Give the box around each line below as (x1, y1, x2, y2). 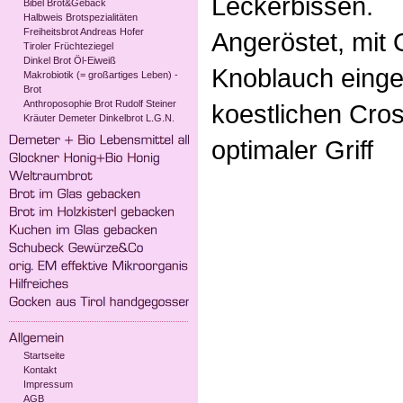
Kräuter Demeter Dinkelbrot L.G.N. (23, 112, 175, 123)
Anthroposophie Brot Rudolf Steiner (23, 98, 176, 109)
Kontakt (23, 364, 57, 375)
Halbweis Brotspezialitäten (23, 12, 138, 22)
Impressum (23, 379, 73, 390)
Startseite (23, 350, 65, 361)
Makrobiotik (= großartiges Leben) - (23, 69, 178, 80)
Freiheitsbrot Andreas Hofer (23, 26, 144, 37)
